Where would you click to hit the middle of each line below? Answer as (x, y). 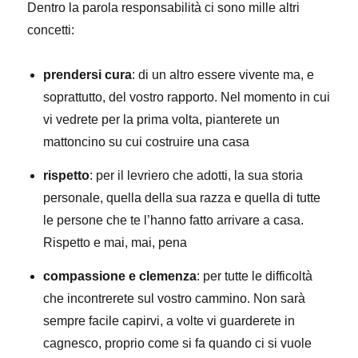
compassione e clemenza (120, 276)
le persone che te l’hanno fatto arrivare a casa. (174, 220)
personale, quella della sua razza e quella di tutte (182, 198)
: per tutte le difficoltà (255, 276)
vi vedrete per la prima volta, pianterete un (162, 119)
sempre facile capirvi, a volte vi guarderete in (169, 321)
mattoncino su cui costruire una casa (147, 142)
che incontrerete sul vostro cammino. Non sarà (175, 298)
